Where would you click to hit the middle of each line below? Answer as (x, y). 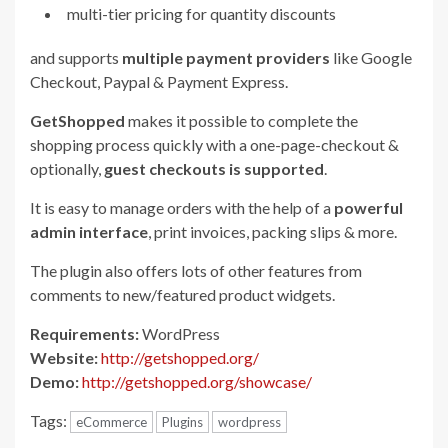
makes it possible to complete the (241, 121)
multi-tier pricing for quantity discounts (201, 14)
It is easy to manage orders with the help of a (182, 208)
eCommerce (111, 422)
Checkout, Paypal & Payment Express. (159, 82)
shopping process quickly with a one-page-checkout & (214, 145)
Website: (64, 358)
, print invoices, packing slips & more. (272, 232)
